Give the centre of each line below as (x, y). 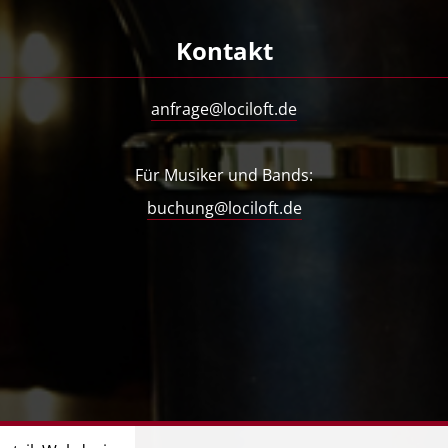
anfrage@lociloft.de (224, 108)
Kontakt (224, 51)
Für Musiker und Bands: (224, 175)
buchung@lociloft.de (224, 208)
